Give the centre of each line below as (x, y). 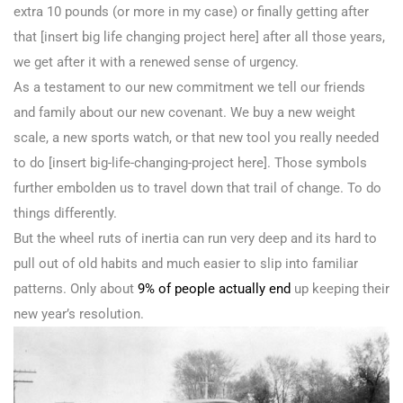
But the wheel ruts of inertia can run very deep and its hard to (195, 239)
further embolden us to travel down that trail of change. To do (197, 188)
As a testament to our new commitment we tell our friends (189, 88)
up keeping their (340, 289)
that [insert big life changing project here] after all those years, (199, 37)
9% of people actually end (214, 289)
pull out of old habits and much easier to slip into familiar (186, 264)
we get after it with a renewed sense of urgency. (156, 63)
